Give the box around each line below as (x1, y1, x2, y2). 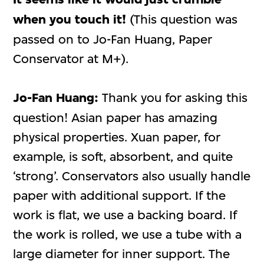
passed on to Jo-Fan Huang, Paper (13, 31, 213, 47)
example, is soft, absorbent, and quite (13, 148, 233, 164)
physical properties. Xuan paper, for (13, 129, 221, 144)
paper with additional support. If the (13, 187, 226, 203)
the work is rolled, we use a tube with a (13, 226, 242, 242)
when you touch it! (13, 11, 127, 27)
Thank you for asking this (98, 90, 248, 105)
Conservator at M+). (13, 51, 129, 66)
